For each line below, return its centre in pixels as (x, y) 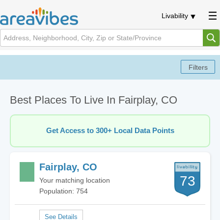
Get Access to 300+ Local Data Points (110, 131)
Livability (175, 16)
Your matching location (75, 180)
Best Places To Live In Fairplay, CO (94, 100)
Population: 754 (64, 191)
